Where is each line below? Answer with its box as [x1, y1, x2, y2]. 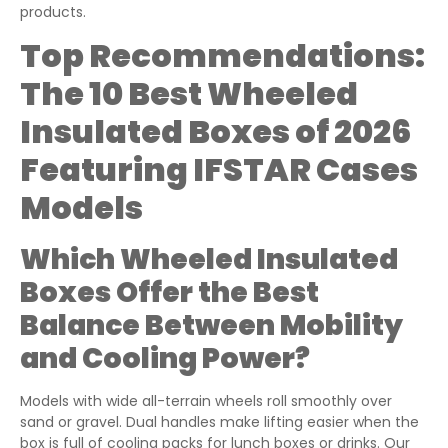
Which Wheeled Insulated [20, 240, 398, 280]
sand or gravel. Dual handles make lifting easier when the [20, 412, 419, 433]
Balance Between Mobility [20, 306, 403, 346]
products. [20, 2, 86, 23]
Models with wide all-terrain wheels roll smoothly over [20, 391, 392, 412]
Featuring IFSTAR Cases [20, 147, 418, 193]
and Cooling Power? [20, 339, 310, 379]
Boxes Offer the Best [20, 273, 319, 313]
